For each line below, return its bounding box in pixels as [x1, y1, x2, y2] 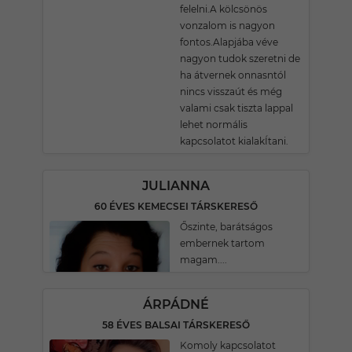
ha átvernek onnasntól [180, 69, 286, 81]
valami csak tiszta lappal [180, 102, 293, 114]
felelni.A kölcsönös [180, 3, 267, 15]
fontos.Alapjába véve [180, 36, 278, 48]
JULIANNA [142, 178, 210, 193]
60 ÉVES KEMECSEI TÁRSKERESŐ [94, 200, 258, 212]
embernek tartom [180, 237, 265, 249]
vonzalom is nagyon [180, 20, 275, 31]
